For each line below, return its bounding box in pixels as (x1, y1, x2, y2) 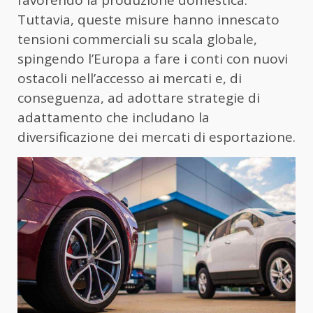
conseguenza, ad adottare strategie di (17, 89, 260, 108)
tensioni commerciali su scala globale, (17, 30, 257, 49)
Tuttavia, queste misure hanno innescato (17, 10, 279, 29)
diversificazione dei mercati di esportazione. (17, 128, 296, 147)
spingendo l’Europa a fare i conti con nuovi (17, 50, 288, 68)
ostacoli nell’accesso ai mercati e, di (17, 69, 242, 88)
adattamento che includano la (17, 108, 210, 127)
